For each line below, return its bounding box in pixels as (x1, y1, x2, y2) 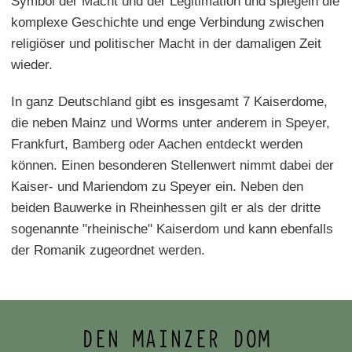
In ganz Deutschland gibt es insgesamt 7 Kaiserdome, (11, 93, 328, 109)
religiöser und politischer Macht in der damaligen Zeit (11, 35, 321, 51)
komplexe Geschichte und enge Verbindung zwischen (11, 14, 324, 30)
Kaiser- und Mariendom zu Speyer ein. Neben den (11, 178, 303, 194)
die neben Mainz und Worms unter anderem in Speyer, (11, 115, 330, 130)
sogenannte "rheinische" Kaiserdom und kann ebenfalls (11, 221, 333, 236)
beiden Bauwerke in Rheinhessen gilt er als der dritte (11, 200, 321, 215)
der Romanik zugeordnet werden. (11, 242, 209, 258)
